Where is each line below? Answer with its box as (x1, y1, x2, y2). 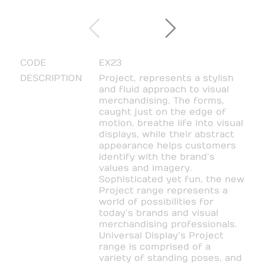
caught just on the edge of (98, 106, 226, 118)
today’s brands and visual (98, 208, 218, 219)
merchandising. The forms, (98, 95, 224, 106)
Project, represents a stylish (98, 73, 234, 84)
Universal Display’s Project (98, 230, 224, 241)
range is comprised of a (98, 241, 211, 253)
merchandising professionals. (98, 219, 237, 230)
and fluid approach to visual (98, 84, 229, 95)
